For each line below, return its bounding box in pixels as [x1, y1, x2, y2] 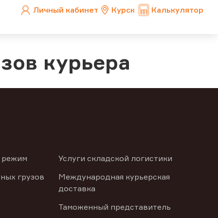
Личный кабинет [33, 5, 98, 15]
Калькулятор [151, 5, 203, 15]
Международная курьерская [58, 172, 170, 182]
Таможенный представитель [58, 202, 171, 212]
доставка [58, 183, 95, 193]
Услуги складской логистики [58, 153, 172, 163]
